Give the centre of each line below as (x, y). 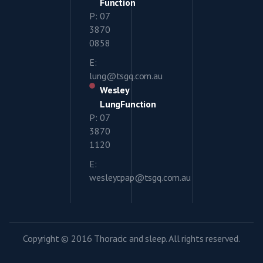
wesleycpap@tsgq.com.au (140, 178)
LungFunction (128, 104)
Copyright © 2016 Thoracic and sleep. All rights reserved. (131, 239)
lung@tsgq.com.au (126, 76)
